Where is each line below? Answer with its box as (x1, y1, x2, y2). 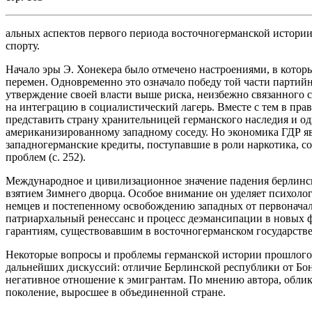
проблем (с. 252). (6, 150, 86, 163)
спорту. (6, 39, 40, 52)
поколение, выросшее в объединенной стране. (6, 286, 226, 298)
